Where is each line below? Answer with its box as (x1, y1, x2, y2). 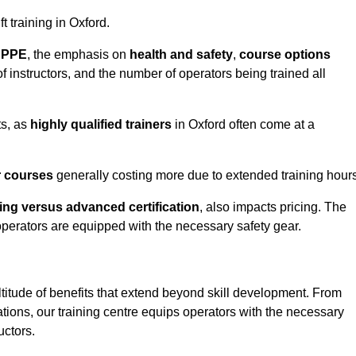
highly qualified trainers (30, 118, 172, 132)
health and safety (130, 48, 233, 62)
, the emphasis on (27, 48, 130, 62)
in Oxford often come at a (172, 118, 315, 132)
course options (239, 48, 331, 62)
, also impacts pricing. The (199, 200, 346, 215)
